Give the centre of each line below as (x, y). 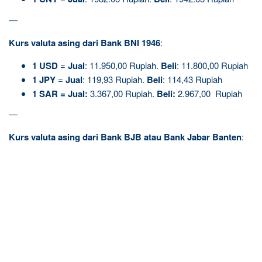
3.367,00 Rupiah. (122, 93)
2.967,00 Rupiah (209, 93)
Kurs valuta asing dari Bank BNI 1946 (85, 42)
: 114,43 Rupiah (192, 79)
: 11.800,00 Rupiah (212, 65)
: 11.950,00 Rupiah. (123, 65)
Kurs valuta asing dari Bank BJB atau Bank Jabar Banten (125, 137)
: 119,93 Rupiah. (115, 79)
